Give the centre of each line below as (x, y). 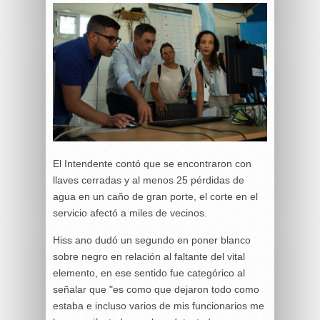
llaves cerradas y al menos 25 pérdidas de (149, 180)
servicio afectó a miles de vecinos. (130, 212)
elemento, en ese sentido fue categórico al (149, 272)
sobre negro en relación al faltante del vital (149, 256)
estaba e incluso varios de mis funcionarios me (159, 305)
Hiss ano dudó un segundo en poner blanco (152, 240)
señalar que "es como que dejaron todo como (156, 289)
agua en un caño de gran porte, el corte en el (155, 196)
